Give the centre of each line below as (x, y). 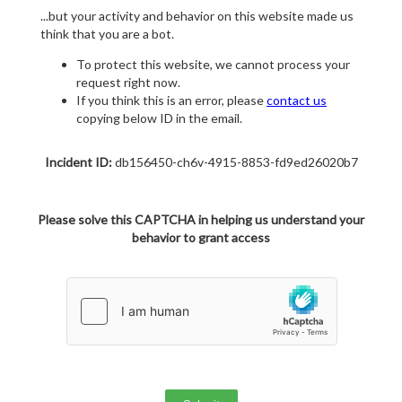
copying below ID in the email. (159, 118)
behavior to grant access (201, 238)
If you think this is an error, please (171, 100)
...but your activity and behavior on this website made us (197, 16)
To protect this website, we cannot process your (213, 65)
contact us (297, 100)
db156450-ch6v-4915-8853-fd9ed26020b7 (235, 162)
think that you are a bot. (107, 34)
